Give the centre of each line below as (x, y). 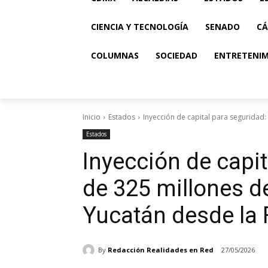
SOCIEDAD (176, 55)
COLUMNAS (115, 55)
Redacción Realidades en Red (161, 249)
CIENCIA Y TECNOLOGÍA (140, 27)
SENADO (223, 27)
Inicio (92, 117)
